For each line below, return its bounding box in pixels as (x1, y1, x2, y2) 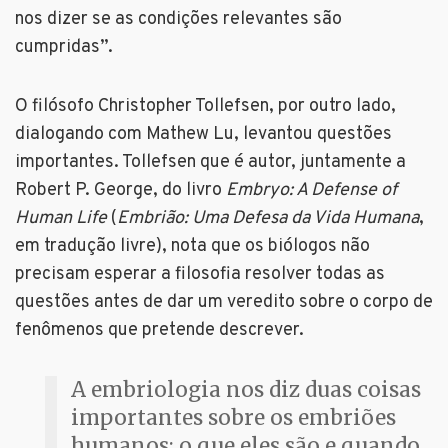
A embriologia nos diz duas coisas (71, 377, 421, 404)
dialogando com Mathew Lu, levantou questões (15, 123, 392, 147)
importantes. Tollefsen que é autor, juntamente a (15, 151, 406, 175)
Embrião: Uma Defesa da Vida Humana (117, 207, 419, 231)
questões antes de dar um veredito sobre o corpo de (15, 291, 433, 315)
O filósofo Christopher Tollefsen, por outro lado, (15, 95, 396, 119)
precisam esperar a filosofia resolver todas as (15, 263, 385, 287)
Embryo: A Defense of (226, 179, 397, 203)
